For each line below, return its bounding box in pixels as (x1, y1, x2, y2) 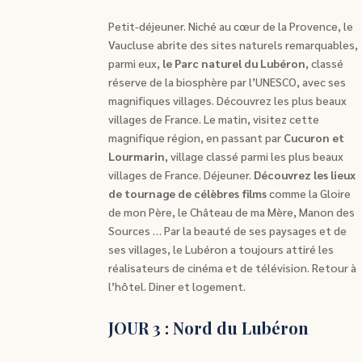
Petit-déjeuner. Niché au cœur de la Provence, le (108, 19, 354, 34)
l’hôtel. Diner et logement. (108, 279, 246, 294)
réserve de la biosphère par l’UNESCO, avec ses (108, 74, 347, 90)
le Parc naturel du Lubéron (162, 56, 306, 71)
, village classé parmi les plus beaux (165, 149, 344, 164)
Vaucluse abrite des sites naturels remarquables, (108, 37, 359, 53)
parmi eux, (108, 56, 163, 71)
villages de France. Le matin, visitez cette (108, 112, 320, 127)
